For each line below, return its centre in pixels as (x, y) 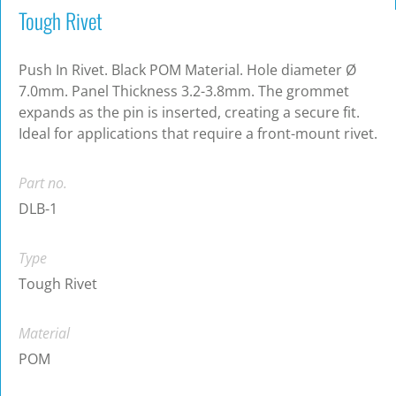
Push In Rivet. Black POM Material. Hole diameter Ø (187, 70)
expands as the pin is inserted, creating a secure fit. (189, 113)
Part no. (43, 183)
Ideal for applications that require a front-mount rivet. (198, 134)
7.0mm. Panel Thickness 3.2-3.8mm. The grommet (184, 91)
